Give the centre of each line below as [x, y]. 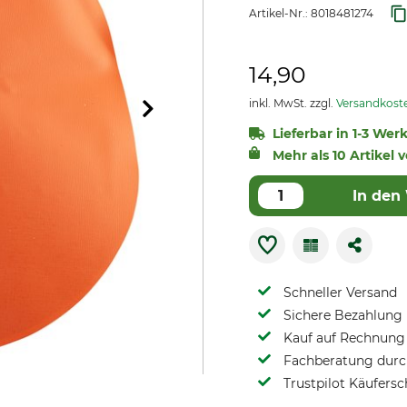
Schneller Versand [340, 293]
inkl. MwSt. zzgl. [293, 103]
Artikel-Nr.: [280, 13]
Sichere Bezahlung [343, 315]
